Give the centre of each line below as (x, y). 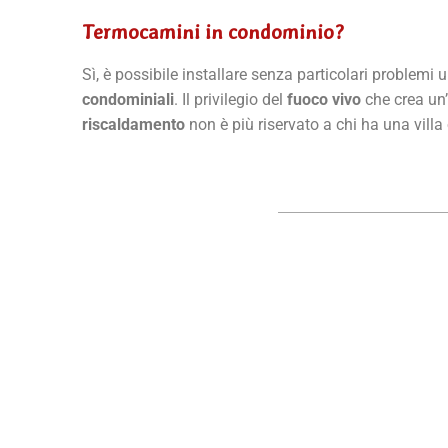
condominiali (128, 99)
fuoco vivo (324, 99)
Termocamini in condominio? (213, 32)
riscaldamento (133, 124)
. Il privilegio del (230, 99)
